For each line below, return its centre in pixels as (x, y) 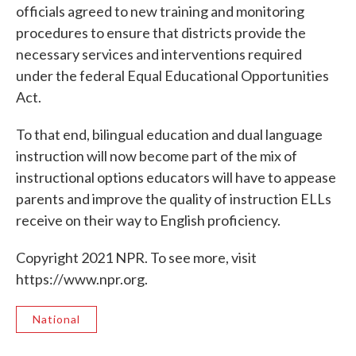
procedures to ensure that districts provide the (161, 32)
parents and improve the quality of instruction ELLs (174, 198)
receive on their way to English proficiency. (148, 220)
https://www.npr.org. (82, 279)
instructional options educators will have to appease (176, 177)
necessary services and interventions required (159, 54)
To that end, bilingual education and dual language (169, 134)
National (56, 319)
